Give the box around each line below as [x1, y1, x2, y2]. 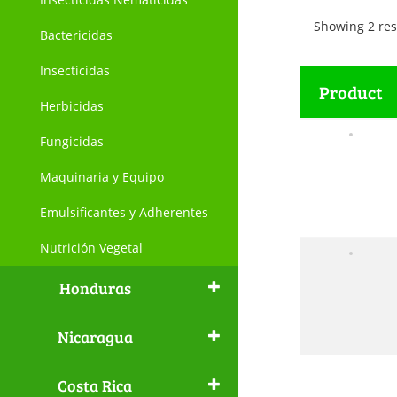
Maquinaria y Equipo [40, 168, 164, 185]
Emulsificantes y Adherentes [40, 204, 208, 221]
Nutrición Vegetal [40, 239, 143, 256]
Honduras [58, 277, 131, 299]
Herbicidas [40, 97, 104, 114]
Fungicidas [40, 133, 104, 150]
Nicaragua [57, 326, 133, 347]
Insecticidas [40, 62, 110, 79]
